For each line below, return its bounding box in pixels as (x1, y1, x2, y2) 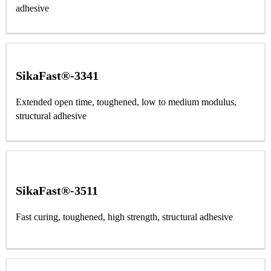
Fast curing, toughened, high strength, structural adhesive (16, 211, 233, 222)
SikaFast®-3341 (16, 69, 99, 82)
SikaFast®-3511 (16, 183, 98, 197)
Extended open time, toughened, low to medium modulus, (16, 97, 237, 107)
